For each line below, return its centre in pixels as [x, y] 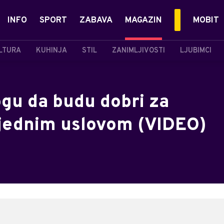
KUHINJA [51, 50]
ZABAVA [96, 20]
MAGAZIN [143, 20]
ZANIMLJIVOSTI [138, 50]
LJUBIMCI [196, 50]
